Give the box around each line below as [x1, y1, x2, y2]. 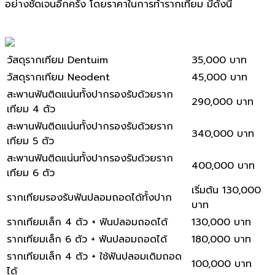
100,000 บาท [192, 256, 252, 271]
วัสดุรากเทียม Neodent [7, 69, 110, 85]
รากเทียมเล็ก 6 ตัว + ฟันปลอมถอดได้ [7, 231, 167, 247]
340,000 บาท [192, 126, 254, 141]
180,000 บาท [192, 231, 251, 247]
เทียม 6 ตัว [7, 165, 55, 180]
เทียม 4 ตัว [7, 101, 55, 117]
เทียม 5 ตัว [7, 133, 54, 149]
